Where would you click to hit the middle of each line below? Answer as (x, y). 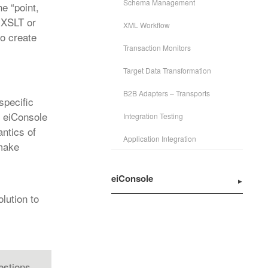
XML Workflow (147, 25)
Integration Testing (153, 116)
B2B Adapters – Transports (167, 93)
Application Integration (160, 139)
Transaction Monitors (157, 48)
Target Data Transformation (167, 71)
